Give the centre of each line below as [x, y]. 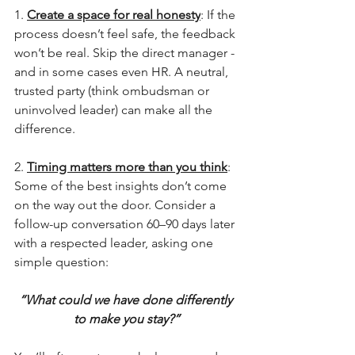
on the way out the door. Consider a [116, 205]
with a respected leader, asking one [115, 243]
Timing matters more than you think [127, 167]
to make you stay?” [127, 319]
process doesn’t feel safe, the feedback [126, 34]
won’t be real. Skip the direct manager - [126, 53]
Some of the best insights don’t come [122, 186]
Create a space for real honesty [114, 15]
